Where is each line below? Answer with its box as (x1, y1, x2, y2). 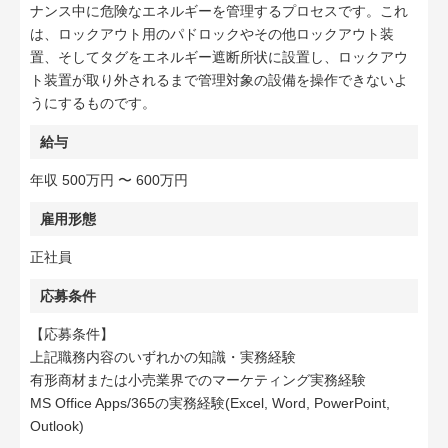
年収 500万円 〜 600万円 (30, 172, 188, 188)
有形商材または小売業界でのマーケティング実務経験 (30, 372, 366, 388)
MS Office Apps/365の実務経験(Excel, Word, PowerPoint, (30, 395, 390, 411)
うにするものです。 (30, 95, 156, 111)
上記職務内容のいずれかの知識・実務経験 (30, 349, 296, 365)
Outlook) (30, 418, 84, 434)
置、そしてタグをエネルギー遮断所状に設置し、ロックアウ (30, 49, 408, 65)
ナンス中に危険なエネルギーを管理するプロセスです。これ (30, 3, 408, 19)
